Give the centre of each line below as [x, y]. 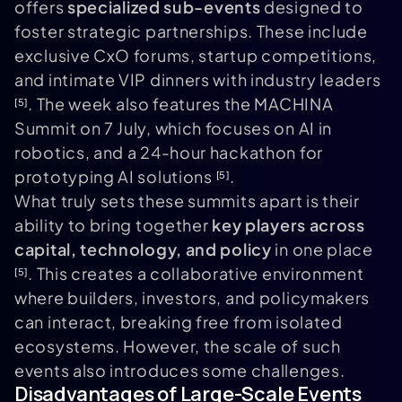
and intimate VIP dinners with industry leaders [198, 80]
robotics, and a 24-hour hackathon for [169, 153]
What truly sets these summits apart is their [187, 201]
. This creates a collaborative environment [196, 274]
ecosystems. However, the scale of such [178, 346]
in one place [322, 249]
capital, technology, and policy [143, 249]
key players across [288, 225]
